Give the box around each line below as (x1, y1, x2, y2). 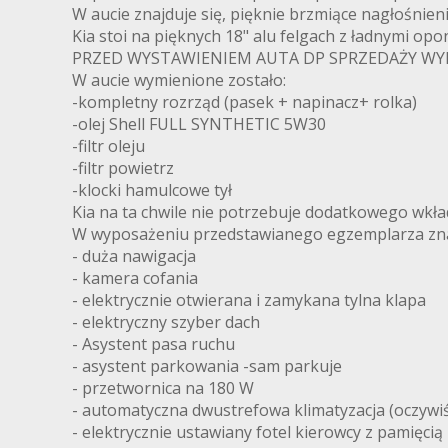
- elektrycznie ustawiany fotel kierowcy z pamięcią (72, 421, 443, 444)
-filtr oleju (72, 135, 145, 158)
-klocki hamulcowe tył (72, 179, 232, 202)
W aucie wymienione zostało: (72, 69, 286, 92)
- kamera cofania (72, 267, 198, 290)
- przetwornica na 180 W (72, 377, 254, 400)
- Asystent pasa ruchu (72, 333, 235, 356)
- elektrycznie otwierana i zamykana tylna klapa (72, 289, 426, 312)
